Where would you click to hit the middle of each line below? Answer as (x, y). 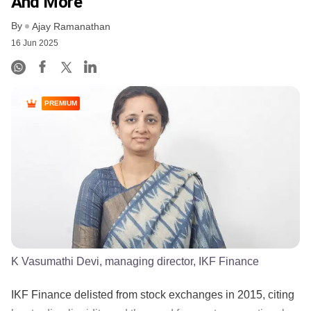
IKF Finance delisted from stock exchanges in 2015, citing (153, 294)
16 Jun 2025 (35, 43)
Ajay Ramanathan (71, 27)
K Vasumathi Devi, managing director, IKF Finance (135, 261)
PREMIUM (61, 103)
